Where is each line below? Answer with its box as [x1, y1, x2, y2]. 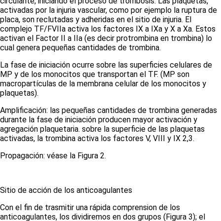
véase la [47, 151, 75, 160]
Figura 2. [75, 151, 106, 160]
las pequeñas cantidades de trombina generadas [50, 106, 217, 115]
